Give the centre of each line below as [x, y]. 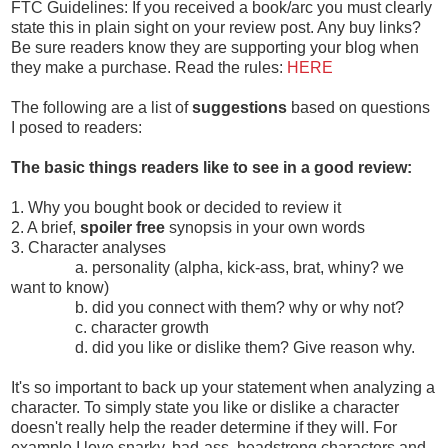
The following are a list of [101, 107]
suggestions [239, 107]
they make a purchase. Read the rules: [149, 67]
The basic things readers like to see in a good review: [211, 167]
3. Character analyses [88, 247]
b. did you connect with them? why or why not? [207, 307]
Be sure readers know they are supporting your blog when [215, 47]
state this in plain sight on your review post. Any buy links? [216, 27]
